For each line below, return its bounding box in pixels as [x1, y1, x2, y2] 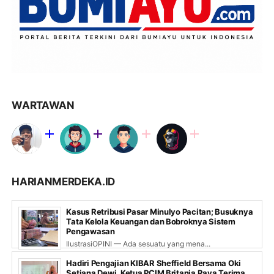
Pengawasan [66, 226, 115, 236]
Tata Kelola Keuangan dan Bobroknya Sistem [66, 216, 235, 226]
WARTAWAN [12, 98, 75, 111]
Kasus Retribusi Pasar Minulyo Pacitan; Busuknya [66, 206, 253, 217]
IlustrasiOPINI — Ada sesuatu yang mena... [66, 239, 211, 248]
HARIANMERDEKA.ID [12, 175, 116, 188]
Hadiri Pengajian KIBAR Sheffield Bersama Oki [66, 257, 242, 268]
